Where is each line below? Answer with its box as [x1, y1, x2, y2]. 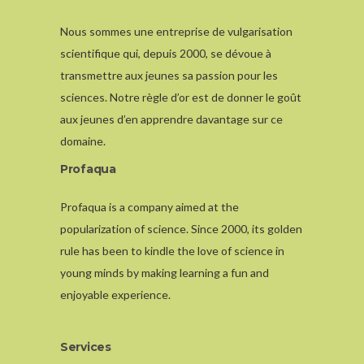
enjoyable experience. [60, 288, 171, 301]
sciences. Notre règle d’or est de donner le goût [60, 90, 301, 104]
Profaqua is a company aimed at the [60, 200, 239, 214]
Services [60, 340, 111, 354]
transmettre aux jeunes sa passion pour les [60, 68, 278, 82]
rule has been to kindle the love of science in [60, 244, 284, 258]
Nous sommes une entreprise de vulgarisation [60, 24, 292, 38]
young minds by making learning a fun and [60, 266, 269, 279]
